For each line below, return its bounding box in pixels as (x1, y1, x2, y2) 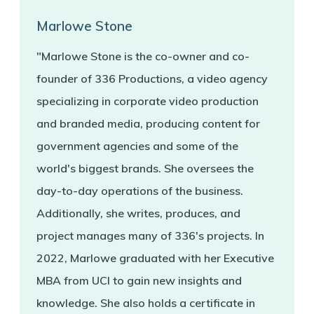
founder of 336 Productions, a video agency (36, 71, 268, 86)
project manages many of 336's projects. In (36, 228, 264, 243)
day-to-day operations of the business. (36, 183, 243, 198)
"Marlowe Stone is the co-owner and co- (36, 48, 250, 63)
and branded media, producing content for (36, 116, 260, 130)
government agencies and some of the (36, 138, 238, 153)
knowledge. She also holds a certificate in (36, 295, 255, 310)
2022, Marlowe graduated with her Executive (36, 250, 274, 265)
